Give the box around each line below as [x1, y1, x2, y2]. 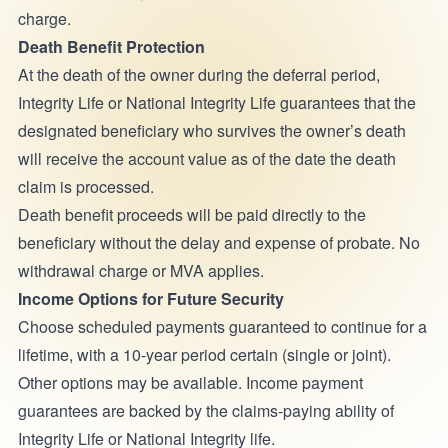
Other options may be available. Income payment [17, 371, 363, 394]
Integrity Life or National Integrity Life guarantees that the [17, 91, 416, 114]
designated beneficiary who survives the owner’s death [17, 119, 406, 142]
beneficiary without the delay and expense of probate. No [17, 231, 420, 254]
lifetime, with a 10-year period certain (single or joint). [17, 343, 391, 366]
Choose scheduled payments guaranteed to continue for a [17, 315, 427, 338]
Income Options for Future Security [17, 287, 284, 310]
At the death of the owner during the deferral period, [17, 63, 380, 86]
